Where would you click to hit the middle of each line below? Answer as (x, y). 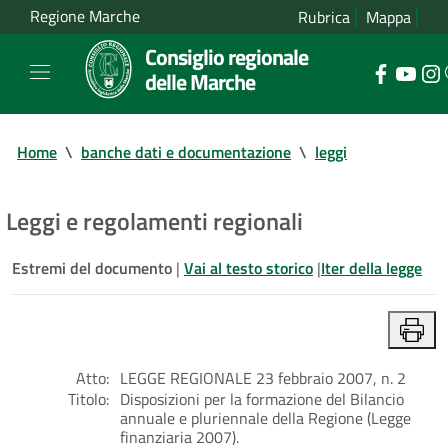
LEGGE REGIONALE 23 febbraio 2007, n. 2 (263, 377)
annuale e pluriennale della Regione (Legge (265, 417)
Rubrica (324, 17)
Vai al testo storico (248, 267)
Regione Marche (85, 16)
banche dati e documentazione (186, 151)
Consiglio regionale (226, 56)
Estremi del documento (94, 267)
